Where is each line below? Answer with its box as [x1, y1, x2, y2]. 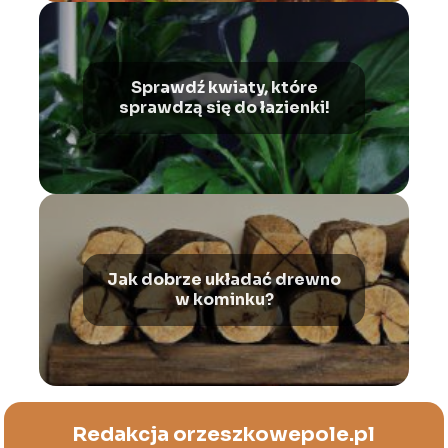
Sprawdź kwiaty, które [130, 77, 318, 99]
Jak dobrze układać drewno [107, 269, 341, 291]
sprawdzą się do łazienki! [118, 97, 330, 119]
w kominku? [174, 289, 274, 311]
